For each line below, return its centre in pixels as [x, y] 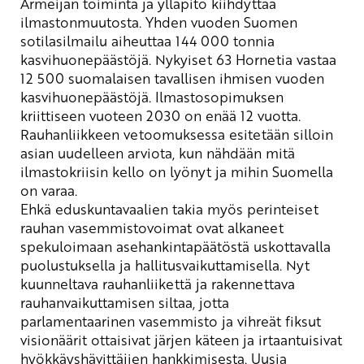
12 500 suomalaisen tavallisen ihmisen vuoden [172, 78]
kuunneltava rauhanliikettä [108, 283]
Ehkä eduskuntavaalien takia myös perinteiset [169, 208]
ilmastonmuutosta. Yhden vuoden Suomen [159, 22]
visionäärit [54, 339]
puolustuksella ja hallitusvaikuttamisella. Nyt [165, 264]
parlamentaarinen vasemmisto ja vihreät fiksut [171, 321]
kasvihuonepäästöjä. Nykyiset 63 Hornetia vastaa [178, 59]
